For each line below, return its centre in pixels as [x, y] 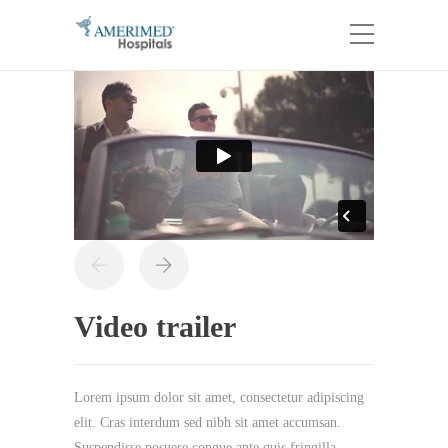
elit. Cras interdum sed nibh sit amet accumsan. [207, 422]
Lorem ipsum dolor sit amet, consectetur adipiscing [219, 397]
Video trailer [155, 326]
